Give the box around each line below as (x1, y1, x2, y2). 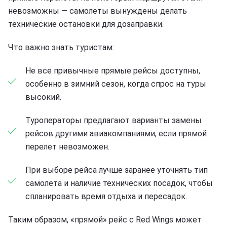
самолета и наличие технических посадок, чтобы (25, 178, 213, 188)
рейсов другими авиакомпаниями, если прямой (25, 128, 207, 138)
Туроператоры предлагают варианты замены (25, 115, 202, 125)
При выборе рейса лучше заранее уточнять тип (25, 165, 208, 175)
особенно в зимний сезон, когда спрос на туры (25, 79, 206, 89)
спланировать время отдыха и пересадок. (25, 191, 187, 201)
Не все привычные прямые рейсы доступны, (25, 65, 200, 75)
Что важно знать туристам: (8, 42, 114, 52)
